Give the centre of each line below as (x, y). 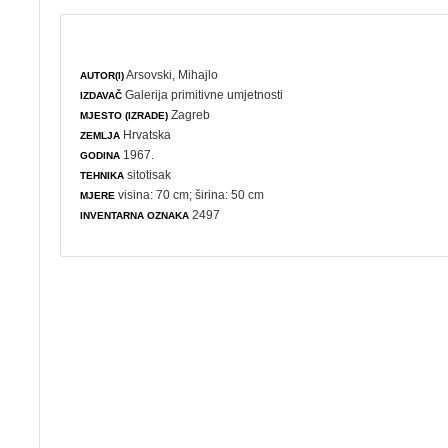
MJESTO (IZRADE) (124, 115)
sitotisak (148, 174)
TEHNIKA (102, 175)
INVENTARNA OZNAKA (135, 215)
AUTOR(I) (102, 75)
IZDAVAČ (101, 95)
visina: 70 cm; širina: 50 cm (190, 194)
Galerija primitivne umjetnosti (204, 94)
